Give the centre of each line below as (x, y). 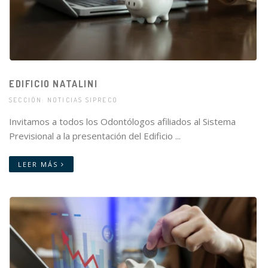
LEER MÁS (39, 164)
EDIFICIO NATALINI (54, 83)
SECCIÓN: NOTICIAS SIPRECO (64, 100)
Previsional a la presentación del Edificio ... (95, 135)
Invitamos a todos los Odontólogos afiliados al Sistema (122, 121)
